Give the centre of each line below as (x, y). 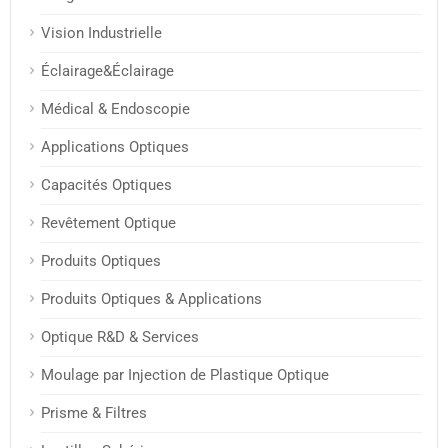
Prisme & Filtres (94, 413)
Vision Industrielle (101, 33)
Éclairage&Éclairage (107, 71)
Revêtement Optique (108, 223)
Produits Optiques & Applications (151, 299)
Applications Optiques (115, 147)
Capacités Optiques (106, 185)
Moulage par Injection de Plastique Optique (185, 375)
